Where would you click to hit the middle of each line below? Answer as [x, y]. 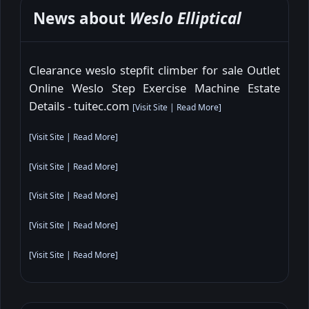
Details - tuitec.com [81, 106]
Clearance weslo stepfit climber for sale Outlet [154, 70]
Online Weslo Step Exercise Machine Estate [154, 88]
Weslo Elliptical [186, 18]
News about [81, 18]
